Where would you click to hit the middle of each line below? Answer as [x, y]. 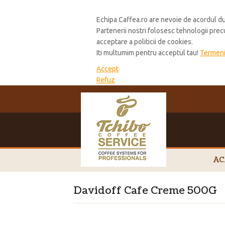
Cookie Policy [123, 9]
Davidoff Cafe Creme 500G [145, 191]
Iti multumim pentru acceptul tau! [148, 53]
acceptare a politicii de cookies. [145, 42]
